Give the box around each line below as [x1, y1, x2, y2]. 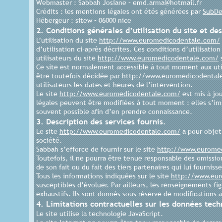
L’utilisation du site [36, 36, 99, 45]
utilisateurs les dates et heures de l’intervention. [36, 80, 193, 89]
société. [36, 136, 62, 145]
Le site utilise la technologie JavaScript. [36, 209, 163, 218]
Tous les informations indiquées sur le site [36, 171, 171, 180]
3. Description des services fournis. [36, 116, 166, 127]
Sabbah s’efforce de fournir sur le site [36, 145, 157, 154]
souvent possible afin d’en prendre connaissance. [36, 107, 192, 116]
